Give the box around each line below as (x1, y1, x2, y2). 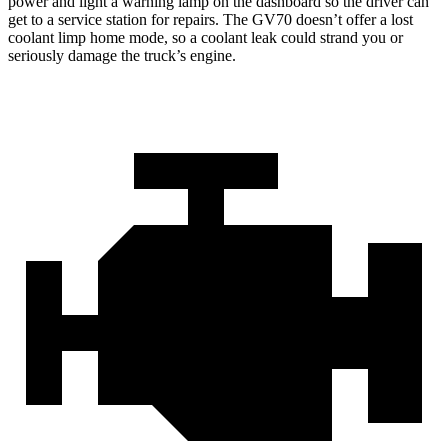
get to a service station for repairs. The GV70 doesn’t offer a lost (8, 11, 413, 29)
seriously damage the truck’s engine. (8, 47, 236, 65)
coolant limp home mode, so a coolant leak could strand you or (8, 29, 403, 47)
